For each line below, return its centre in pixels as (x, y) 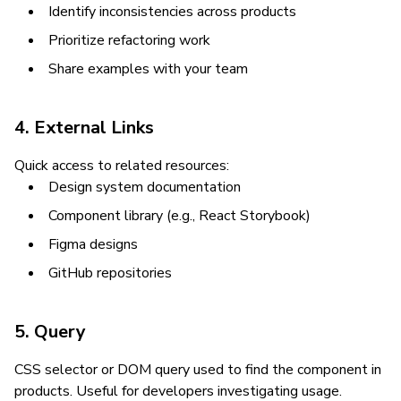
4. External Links (84, 128)
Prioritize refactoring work (129, 40)
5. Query (50, 332)
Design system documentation (145, 187)
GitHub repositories (110, 273)
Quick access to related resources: (122, 166)
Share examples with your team (148, 69)
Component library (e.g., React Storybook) (179, 216)
